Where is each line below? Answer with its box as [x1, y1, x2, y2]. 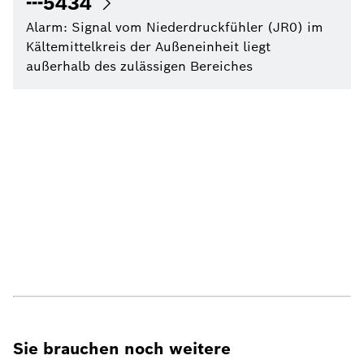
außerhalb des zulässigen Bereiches [26, 58, 253, 75]
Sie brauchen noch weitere [13, 338, 231, 359]
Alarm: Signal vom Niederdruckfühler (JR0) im [26, 19, 323, 36]
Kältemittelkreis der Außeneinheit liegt [26, 38, 271, 55]
